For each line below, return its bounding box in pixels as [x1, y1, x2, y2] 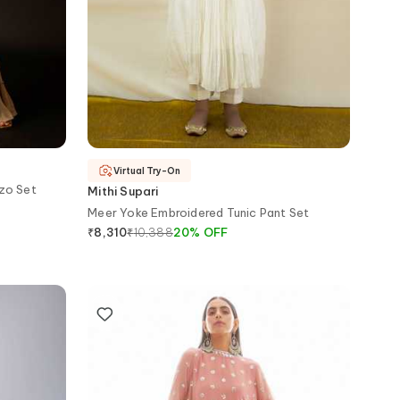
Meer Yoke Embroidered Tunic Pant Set [87, 204, 310, 220]
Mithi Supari [87, 183, 159, 198]
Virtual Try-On [113, 164, 181, 177]
